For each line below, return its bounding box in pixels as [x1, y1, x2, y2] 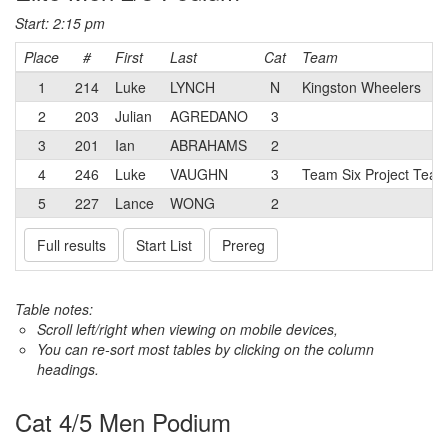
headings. [37, 359, 99, 379]
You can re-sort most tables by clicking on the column [37, 339, 374, 359]
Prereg [222, 235, 265, 255]
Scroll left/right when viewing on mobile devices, [37, 319, 338, 339]
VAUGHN [170, 164, 228, 184]
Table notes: [15, 299, 93, 319]
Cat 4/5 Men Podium [15, 404, 231, 439]
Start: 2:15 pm [15, 13, 105, 33]
